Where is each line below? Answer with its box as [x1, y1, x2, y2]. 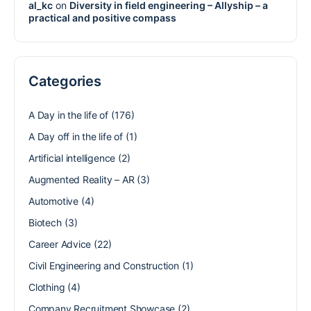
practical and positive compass [28, 11, 176, 24]
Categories [28, 72, 101, 90]
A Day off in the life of [28, 130, 123, 142]
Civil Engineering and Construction [28, 259, 179, 271]
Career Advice [28, 237, 92, 250]
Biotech [28, 216, 62, 228]
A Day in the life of [28, 108, 108, 121]
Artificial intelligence [28, 151, 116, 164]
